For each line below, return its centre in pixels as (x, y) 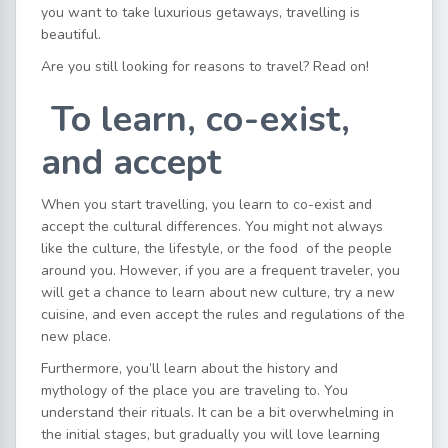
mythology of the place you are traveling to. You (194, 390)
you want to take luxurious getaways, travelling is (200, 12)
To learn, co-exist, (200, 119)
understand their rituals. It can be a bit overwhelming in (217, 412)
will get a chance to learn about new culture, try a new (218, 292)
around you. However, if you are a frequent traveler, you (220, 270)
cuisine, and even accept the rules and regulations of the (223, 314)
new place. (76, 336)
